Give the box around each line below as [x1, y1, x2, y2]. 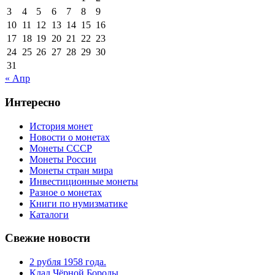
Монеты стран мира [29, 165, 113, 176]
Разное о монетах [29, 187, 102, 198]
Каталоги [29, 209, 69, 220]
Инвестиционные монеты [29, 176, 138, 187]
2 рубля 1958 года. [29, 256, 106, 267]
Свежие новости [5, 231, 90, 245]
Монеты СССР [29, 142, 92, 153]
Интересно [5, 95, 61, 109]
